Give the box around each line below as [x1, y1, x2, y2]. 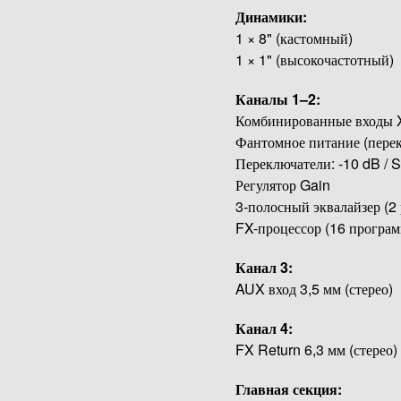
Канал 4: [235, 318, 293, 339]
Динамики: [235, 6, 307, 28]
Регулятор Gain [235, 175, 330, 196]
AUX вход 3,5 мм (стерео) [235, 278, 393, 300]
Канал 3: [235, 257, 293, 278]
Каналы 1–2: [235, 89, 320, 110]
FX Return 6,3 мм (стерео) [235, 339, 397, 361]
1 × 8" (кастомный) [235, 28, 353, 49]
